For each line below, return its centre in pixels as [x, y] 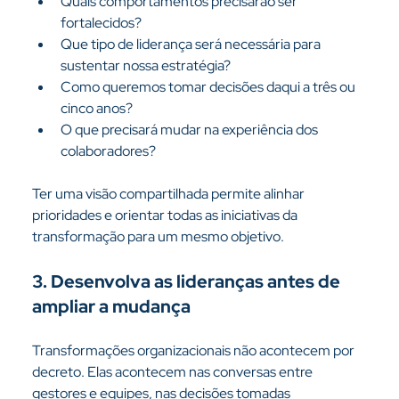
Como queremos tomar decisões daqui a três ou [209, 87]
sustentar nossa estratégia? [145, 65]
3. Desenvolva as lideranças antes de [187, 281]
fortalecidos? [101, 23]
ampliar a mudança [111, 306]
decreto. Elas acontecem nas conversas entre [173, 372]
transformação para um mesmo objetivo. [158, 236]
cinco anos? [96, 108]
